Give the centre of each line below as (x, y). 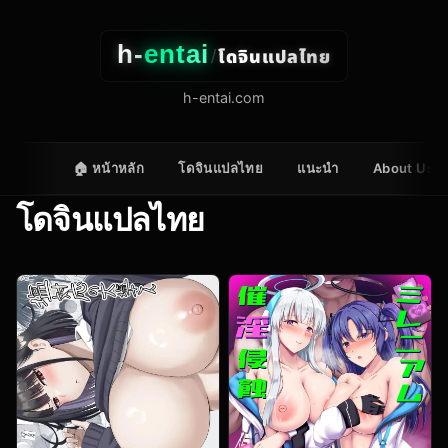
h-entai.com (224, 97)
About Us (403, 168)
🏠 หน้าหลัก (109, 168)
